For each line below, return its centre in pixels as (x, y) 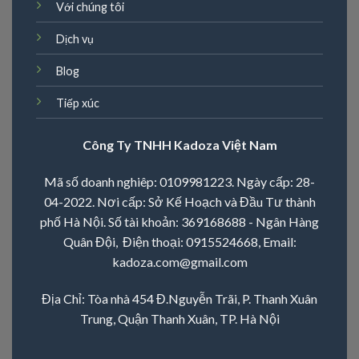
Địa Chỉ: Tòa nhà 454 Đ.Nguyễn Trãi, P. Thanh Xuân (179, 298)
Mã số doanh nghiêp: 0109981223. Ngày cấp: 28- (179, 181)
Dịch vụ (75, 39)
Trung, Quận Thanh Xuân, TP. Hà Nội (179, 318)
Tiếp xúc (77, 103)
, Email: (277, 241)
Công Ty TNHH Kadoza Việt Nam (179, 144)
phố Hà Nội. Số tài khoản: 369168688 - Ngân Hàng (179, 221)
